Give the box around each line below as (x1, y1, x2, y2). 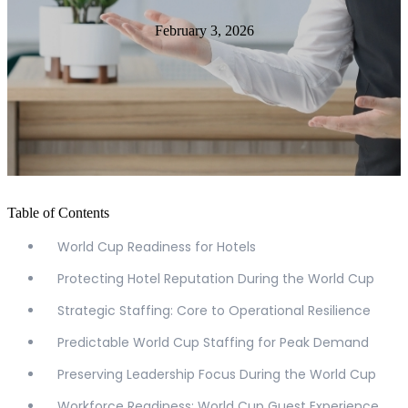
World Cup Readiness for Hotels (57, 238, 256, 257)
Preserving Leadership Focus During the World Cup (57, 365, 376, 384)
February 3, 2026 (154, 23, 254, 39)
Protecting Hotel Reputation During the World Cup (57, 270, 374, 289)
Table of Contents (7, 205, 109, 221)
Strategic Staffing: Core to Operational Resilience (57, 301, 371, 321)
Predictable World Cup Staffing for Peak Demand (57, 333, 369, 352)
